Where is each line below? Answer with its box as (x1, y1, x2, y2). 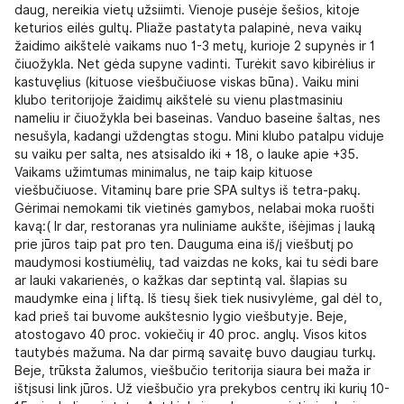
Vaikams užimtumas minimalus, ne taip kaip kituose (14, 164, 313, 179)
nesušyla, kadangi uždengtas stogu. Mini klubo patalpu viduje (14, 128, 384, 143)
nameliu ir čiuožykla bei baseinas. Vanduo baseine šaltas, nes (14, 110, 381, 125)
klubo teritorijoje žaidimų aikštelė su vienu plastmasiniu (14, 92, 343, 107)
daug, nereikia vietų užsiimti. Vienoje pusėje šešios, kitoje (14, 2, 360, 17)
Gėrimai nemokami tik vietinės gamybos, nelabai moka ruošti (14, 200, 374, 216)
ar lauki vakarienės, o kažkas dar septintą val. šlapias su (14, 272, 347, 288)
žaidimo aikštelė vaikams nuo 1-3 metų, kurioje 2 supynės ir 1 (14, 38, 375, 53)
